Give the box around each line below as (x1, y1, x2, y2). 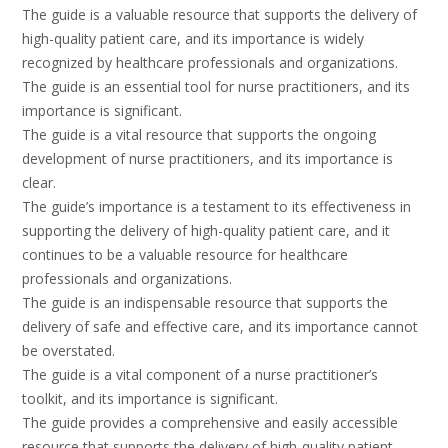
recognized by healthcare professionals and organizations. (22, 53, 398, 73)
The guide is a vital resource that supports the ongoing (22, 125, 376, 145)
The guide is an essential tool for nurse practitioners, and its (22, 77, 410, 97)
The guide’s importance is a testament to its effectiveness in (22, 197, 411, 217)
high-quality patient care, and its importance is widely (22, 29, 364, 49)
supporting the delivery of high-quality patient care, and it (22, 221, 390, 241)
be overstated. (22, 341, 115, 361)
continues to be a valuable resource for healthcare (22, 245, 348, 265)
